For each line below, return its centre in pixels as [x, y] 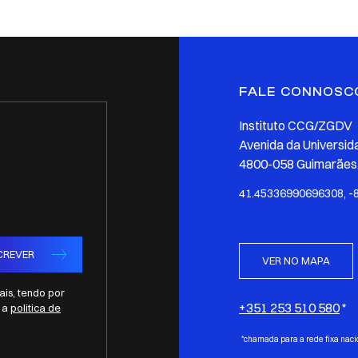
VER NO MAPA [296, 261]
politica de [36, 307]
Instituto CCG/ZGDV [296, 126]
